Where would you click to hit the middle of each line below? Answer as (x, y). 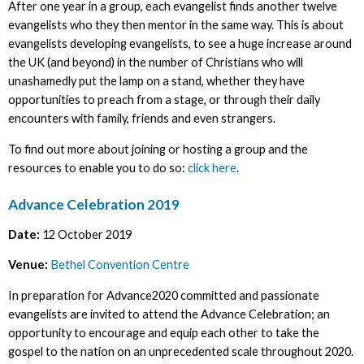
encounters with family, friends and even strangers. (141, 119)
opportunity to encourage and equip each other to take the (163, 332)
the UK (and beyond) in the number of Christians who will (155, 63)
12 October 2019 (85, 234)
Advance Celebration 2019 (93, 205)
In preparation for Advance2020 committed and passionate (163, 295)
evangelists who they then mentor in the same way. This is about (175, 25)
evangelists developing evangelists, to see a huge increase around (180, 44)
